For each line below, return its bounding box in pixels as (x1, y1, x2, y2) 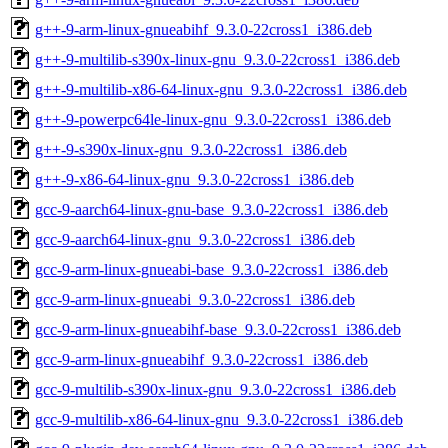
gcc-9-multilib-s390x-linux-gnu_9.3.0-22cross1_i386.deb (35, 380, 396, 398)
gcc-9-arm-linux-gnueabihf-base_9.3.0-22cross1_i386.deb (35, 320, 401, 338)
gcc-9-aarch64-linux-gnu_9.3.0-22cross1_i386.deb (35, 230, 355, 248)
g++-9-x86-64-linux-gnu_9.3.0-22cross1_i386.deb (35, 170, 354, 188)
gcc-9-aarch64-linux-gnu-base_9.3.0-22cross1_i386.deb (35, 200, 388, 218)
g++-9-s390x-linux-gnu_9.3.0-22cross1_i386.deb (35, 140, 347, 158)
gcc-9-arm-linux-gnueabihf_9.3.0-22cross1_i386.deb (35, 350, 368, 368)
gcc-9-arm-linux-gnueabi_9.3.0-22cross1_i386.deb (35, 290, 355, 308)
